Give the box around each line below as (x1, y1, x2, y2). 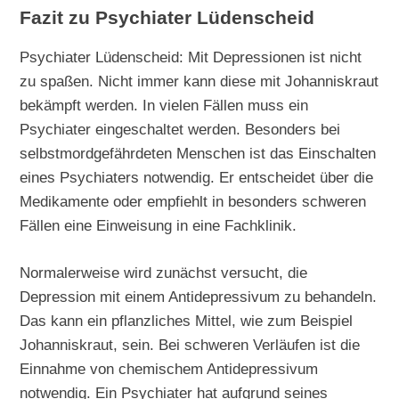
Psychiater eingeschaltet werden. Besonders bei (20, 119, 341, 138)
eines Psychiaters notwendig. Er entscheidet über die (20, 167, 374, 186)
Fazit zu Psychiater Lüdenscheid (20, 6, 315, 28)
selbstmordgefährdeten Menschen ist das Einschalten (20, 143, 377, 162)
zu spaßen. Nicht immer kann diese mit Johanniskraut (20, 71, 379, 90)
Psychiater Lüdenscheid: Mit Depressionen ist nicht (20, 47, 362, 66)
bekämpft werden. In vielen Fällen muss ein (20, 95, 309, 114)
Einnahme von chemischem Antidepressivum (20, 359, 319, 378)
